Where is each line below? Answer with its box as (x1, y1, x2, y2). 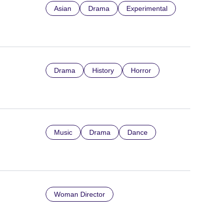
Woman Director (54, 190, 105, 198)
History (92, 66, 114, 74)
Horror (131, 66, 151, 74)
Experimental (126, 4, 167, 12)
